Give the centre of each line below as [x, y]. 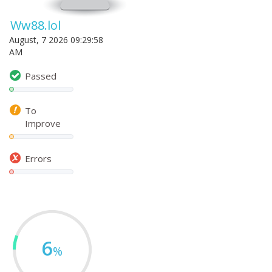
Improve [43, 123]
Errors [38, 158]
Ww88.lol [36, 25]
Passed [41, 76]
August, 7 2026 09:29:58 [56, 40]
